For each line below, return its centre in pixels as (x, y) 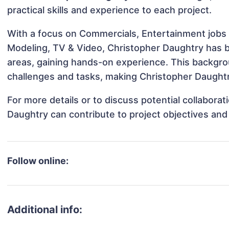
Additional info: (45, 210)
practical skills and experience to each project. (110, 10)
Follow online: (38, 161)
